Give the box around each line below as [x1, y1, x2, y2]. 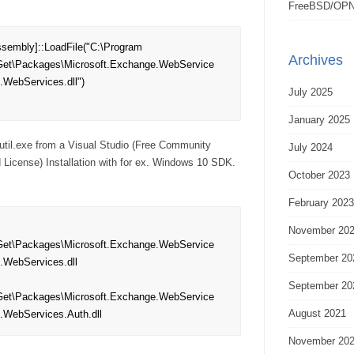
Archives [288, 52, 343, 68]
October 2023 [288, 169, 350, 181]
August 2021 [288, 307, 346, 319]
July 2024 [288, 141, 333, 153]
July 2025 [288, 86, 333, 98]
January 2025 [288, 114, 350, 126]
